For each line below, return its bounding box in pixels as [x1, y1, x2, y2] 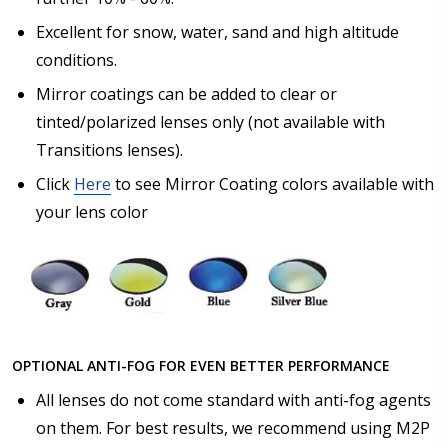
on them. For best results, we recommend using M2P [36, 416, 430, 439]
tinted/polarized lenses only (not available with [36, 110, 385, 133]
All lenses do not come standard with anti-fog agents [36, 388, 431, 411]
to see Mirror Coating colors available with [111, 172, 434, 195]
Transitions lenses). [36, 138, 183, 161]
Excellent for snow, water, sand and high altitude [36, 20, 399, 43]
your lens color [36, 200, 148, 223]
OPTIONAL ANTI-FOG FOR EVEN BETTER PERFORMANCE [12, 355, 390, 375]
